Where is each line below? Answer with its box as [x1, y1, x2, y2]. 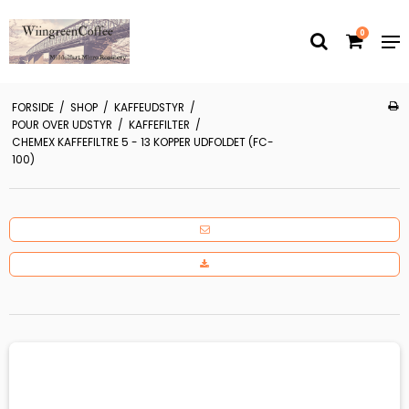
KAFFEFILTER [128, 117, 190, 132]
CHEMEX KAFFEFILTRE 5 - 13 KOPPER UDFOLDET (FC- [11, 134, 274, 150]
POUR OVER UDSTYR [11, 117, 112, 132]
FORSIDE [11, 100, 54, 115]
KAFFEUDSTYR [113, 100, 184, 115]
